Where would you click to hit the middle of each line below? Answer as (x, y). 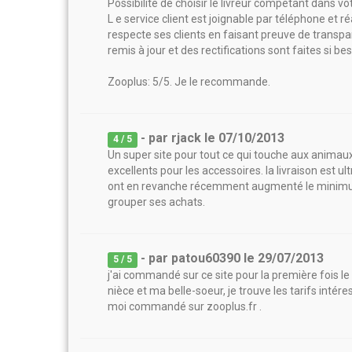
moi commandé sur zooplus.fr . (185, 306)
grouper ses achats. (156, 202)
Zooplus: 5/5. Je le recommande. (189, 82)
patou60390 (206, 258)
